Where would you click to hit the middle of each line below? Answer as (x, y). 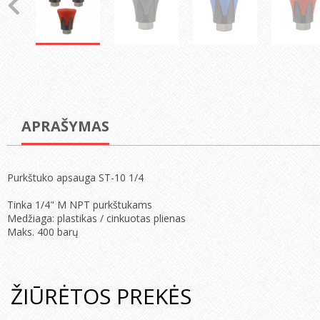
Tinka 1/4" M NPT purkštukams (80, 205)
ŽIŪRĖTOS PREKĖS (101, 296)
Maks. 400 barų (43, 232)
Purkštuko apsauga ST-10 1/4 (75, 177)
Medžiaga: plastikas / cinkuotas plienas (96, 218)
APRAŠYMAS (65, 126)
